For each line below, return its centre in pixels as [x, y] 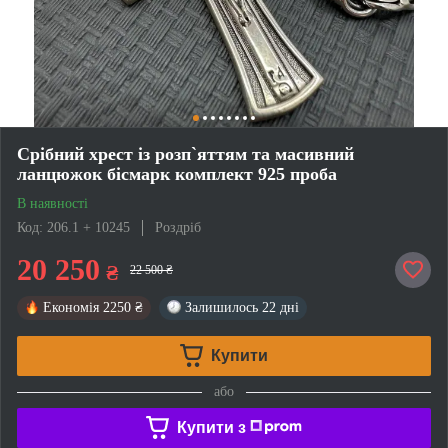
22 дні [280, 307]
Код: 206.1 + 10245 [73, 227]
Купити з [211, 427]
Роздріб [178, 227]
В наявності [52, 203]
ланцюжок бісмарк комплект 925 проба [177, 173]
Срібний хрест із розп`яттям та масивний [185, 153]
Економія [71, 307]
